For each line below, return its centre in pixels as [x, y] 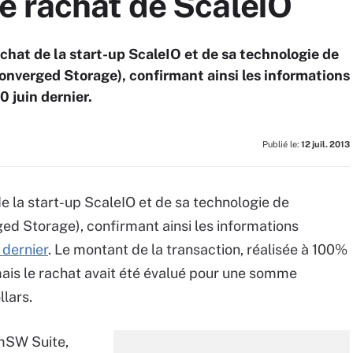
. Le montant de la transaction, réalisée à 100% [198, 249]
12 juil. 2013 [325, 144]
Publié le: [282, 144]
